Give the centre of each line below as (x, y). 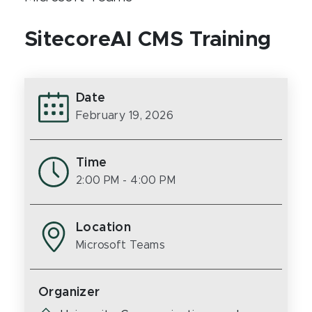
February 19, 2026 (125, 116)
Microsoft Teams (121, 245)
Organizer (69, 292)
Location (104, 228)
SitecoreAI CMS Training (148, 40)
